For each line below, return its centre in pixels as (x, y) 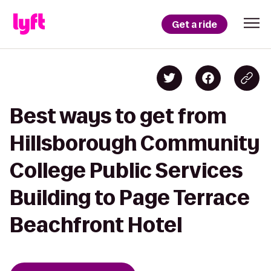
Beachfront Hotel (96, 225)
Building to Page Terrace (130, 198)
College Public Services (126, 170)
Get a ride (194, 24)
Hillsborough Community (135, 143)
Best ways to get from (118, 116)
